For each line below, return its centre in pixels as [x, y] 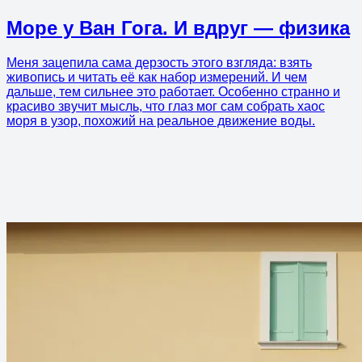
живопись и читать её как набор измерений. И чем [157, 77]
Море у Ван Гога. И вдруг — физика [178, 28]
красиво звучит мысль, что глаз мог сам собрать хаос [166, 106]
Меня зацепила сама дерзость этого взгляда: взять [159, 62]
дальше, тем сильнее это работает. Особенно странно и [173, 91]
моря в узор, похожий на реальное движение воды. [161, 120]
